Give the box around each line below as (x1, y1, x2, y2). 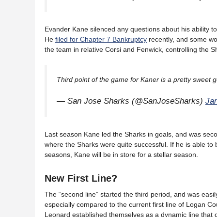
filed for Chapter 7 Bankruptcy (55, 35, 147, 44)
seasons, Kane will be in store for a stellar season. (45, 150, 198, 158)
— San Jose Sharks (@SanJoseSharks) (57, 96, 205, 106)
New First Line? (45, 172, 117, 184)
